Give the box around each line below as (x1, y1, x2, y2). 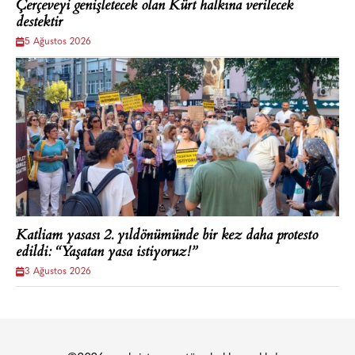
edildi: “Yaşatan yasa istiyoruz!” (16, 241, 197, 265)
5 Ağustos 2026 (25, 37, 91, 48)
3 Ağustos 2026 (25, 267, 91, 277)
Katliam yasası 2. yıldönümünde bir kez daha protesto (16, 224, 318, 249)
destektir (16, 11, 63, 36)
